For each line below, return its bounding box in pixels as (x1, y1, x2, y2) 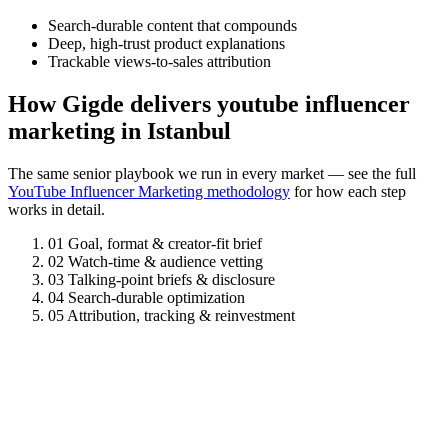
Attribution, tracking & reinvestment (67, 307, 295, 325)
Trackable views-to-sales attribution (48, 53, 271, 71)
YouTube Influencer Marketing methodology (8, 183, 290, 201)
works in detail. (8, 201, 105, 219)
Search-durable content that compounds (48, 17, 297, 35)
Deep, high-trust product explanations (48, 35, 285, 53)
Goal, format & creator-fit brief (68, 235, 262, 253)
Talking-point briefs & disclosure (68, 271, 275, 289)
